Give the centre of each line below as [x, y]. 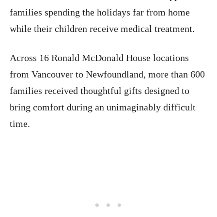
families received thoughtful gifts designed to [100, 90]
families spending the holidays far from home [100, 12]
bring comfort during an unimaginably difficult [103, 107]
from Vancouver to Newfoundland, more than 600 [107, 74]
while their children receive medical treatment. [102, 28]
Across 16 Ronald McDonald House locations [99, 57]
